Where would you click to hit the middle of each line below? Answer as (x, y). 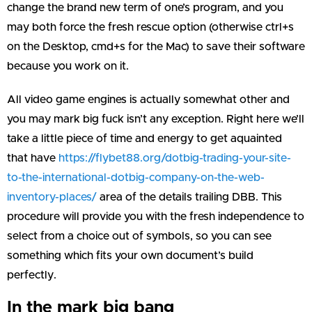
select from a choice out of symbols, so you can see (139, 236)
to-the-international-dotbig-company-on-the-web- (136, 177)
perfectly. (32, 275)
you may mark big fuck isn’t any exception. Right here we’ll (156, 119)
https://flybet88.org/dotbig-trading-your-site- (175, 158)
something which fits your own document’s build (130, 255)
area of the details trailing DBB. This (189, 197)
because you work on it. (68, 66)
